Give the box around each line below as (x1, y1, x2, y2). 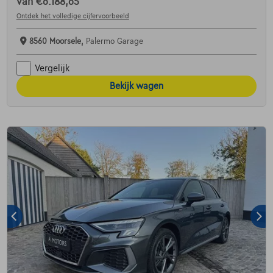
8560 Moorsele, (29, 37, 86, 46)
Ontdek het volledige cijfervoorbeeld (16, 12, 129, 20)
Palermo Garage (85, 37, 143, 46)
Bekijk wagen (110, 81, 163, 91)
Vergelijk (34, 63, 69, 73)
